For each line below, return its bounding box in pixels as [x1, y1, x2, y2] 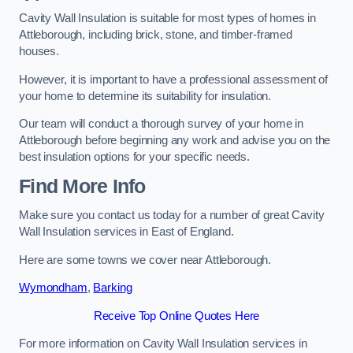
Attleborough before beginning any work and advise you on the [19, 134, 331, 147]
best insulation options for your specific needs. [19, 150, 251, 164]
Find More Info [19, 175, 146, 197]
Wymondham [19, 281, 87, 295]
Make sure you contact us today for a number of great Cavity [19, 209, 325, 222]
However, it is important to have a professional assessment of [19, 72, 329, 86]
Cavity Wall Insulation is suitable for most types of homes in [19, 12, 317, 25]
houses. [19, 45, 59, 58]
